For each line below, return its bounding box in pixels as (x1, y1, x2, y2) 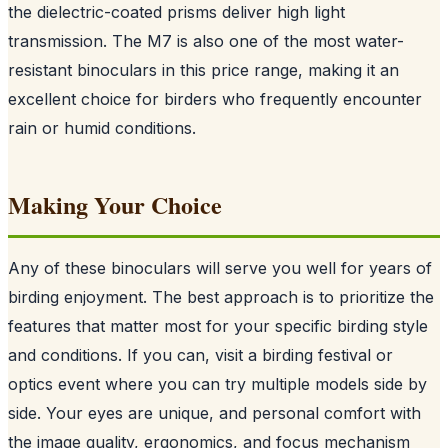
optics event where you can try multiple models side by (8, 373, 427, 394)
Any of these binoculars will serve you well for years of (8, 257, 432, 278)
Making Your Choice (8, 186, 222, 222)
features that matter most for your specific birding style (8, 315, 428, 336)
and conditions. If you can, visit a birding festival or (8, 344, 393, 365)
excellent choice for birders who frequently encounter (8, 88, 422, 109)
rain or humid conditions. (8, 117, 196, 138)
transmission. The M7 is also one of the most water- (8, 30, 404, 51)
